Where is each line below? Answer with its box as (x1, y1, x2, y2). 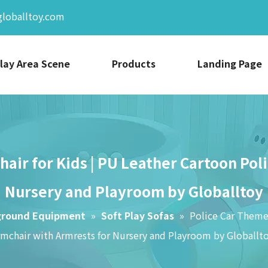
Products (112, 56, 156, 71)
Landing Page (197, 56, 262, 71)
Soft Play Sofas (101, 208, 174, 223)
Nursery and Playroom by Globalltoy (5, 181, 263, 202)
